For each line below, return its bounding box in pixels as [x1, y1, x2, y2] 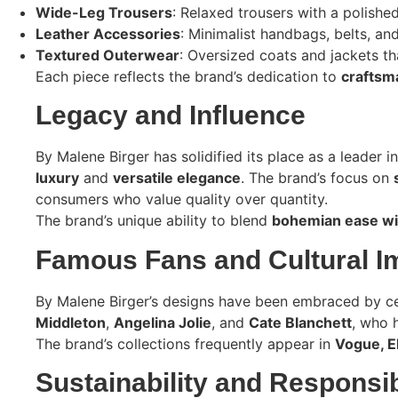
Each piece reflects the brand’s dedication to [36, 68, 341, 86]
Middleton [36, 313, 106, 331]
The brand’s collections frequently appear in [36, 334, 335, 353]
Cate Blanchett [249, 313, 352, 331]
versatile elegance [113, 169, 241, 187]
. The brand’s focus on [241, 169, 394, 187]
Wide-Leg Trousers [36, 4, 172, 22]
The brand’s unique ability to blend [36, 211, 272, 230]
